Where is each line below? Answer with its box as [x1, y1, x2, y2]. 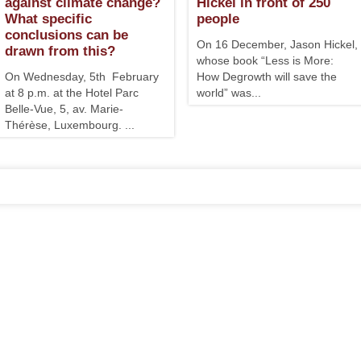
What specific [5, 11, 92, 27]
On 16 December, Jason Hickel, [197, 38, 358, 51]
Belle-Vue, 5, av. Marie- [5, 102, 123, 115]
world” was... [197, 86, 261, 99]
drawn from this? [5, 44, 115, 59]
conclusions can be [5, 27, 128, 43]
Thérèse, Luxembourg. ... [5, 118, 135, 131]
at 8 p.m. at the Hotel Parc [5, 86, 139, 99]
